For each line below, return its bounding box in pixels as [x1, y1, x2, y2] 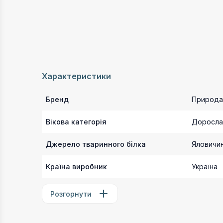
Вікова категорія [46, 117, 107, 126]
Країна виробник [46, 162, 107, 171]
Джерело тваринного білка [46, 140, 146, 148]
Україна [192, 162, 218, 171]
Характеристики [42, 71, 111, 81]
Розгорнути [50, 189, 92, 198]
